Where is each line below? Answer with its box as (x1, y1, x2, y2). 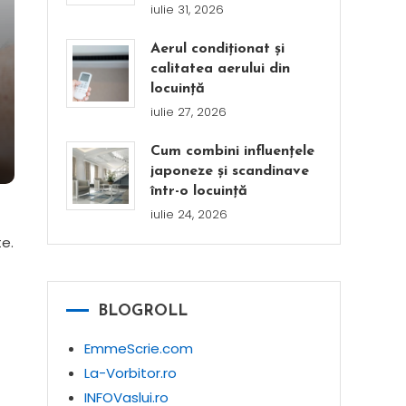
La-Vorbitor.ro (84, 363, 177, 382)
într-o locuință (150, 184, 248, 198)
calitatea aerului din (150, 62, 291, 76)
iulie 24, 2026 (150, 206, 228, 223)
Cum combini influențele (150, 144, 315, 159)
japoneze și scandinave (150, 164, 310, 179)
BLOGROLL (98, 304, 188, 319)
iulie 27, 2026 (150, 103, 227, 121)
